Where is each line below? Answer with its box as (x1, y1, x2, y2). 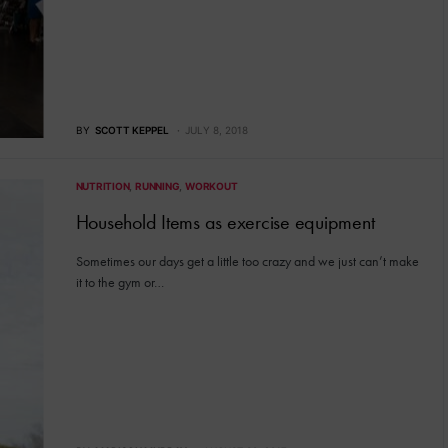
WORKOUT (185, 180, 238, 193)
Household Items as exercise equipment (75, 209, 375, 236)
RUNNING (135, 180, 180, 193)
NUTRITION (75, 180, 130, 193)
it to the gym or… (75, 273, 164, 292)
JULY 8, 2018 (184, 124, 248, 137)
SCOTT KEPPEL (94, 124, 169, 137)
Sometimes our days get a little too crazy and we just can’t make (75, 252, 419, 271)
